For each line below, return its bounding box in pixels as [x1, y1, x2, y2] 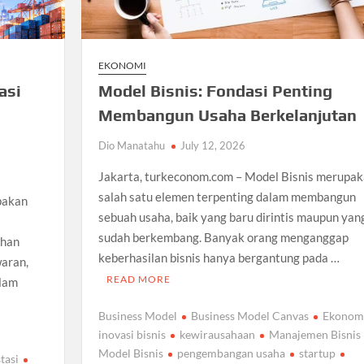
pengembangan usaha [176, 346, 285, 361]
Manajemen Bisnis [268, 327, 361, 342]
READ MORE [106, 272, 171, 285]
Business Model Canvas [190, 309, 309, 323]
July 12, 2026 [180, 138, 245, 152]
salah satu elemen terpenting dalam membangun [97, 188, 356, 204]
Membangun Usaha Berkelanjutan [97, 105, 357, 124]
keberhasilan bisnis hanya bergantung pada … [97, 249, 340, 265]
